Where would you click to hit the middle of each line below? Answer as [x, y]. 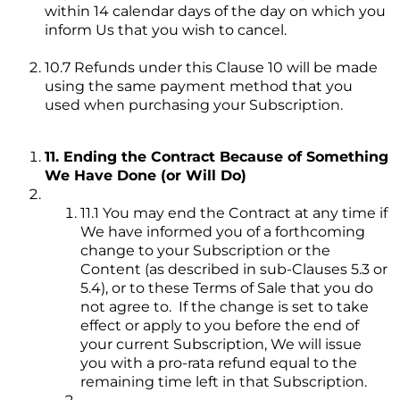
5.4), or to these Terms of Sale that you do [227, 288]
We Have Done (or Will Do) [146, 176]
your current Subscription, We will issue [221, 345]
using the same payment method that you [199, 87]
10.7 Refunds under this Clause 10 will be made [211, 68]
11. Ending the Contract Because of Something [217, 157]
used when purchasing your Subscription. [194, 105]
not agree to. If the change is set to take [225, 307]
